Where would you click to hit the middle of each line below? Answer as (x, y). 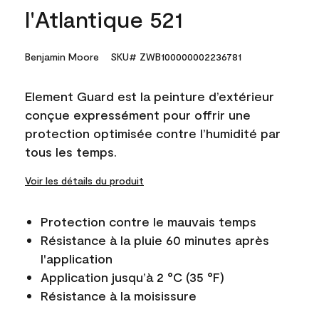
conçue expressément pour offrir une (138, 114)
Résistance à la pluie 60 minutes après (155, 240)
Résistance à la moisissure (119, 295)
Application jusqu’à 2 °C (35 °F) (132, 277)
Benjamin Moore (62, 56)
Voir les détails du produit (84, 180)
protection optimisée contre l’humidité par (153, 133)
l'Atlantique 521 (104, 18)
